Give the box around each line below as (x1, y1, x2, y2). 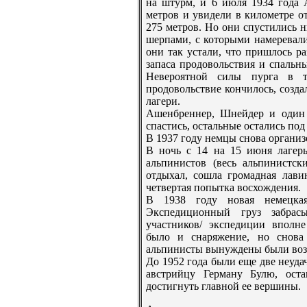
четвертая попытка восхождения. (146, 182, 301, 194)
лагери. (146, 95, 180, 108)
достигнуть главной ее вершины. (146, 280, 301, 293)
